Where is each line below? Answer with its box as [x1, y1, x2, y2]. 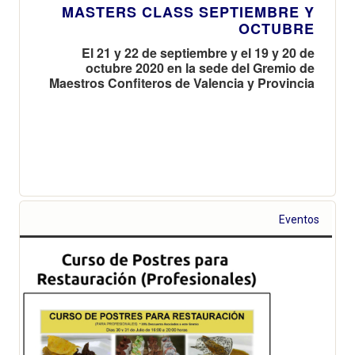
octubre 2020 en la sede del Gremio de [86, 58, 315, 77]
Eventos [279, 212, 320, 226]
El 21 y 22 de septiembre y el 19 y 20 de [82, 43, 315, 62]
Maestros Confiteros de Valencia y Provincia [49, 73, 315, 92]
